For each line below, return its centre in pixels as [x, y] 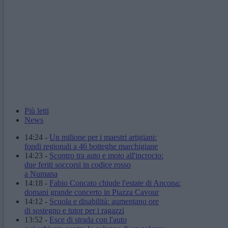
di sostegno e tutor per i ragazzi [74, 210]
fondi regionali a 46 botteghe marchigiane [91, 146]
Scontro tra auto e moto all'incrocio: [106, 155]
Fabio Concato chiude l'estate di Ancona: [115, 183]
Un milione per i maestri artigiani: [103, 137]
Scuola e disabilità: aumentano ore [104, 201]
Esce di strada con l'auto [88, 219]
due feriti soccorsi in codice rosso [78, 164]
